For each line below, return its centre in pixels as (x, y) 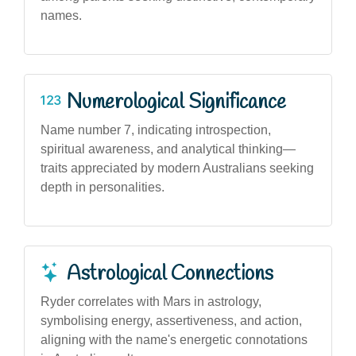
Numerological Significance (176, 102)
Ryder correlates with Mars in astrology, (151, 301)
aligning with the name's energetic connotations (174, 339)
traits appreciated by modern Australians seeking (177, 168)
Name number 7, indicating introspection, (156, 130)
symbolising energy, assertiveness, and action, (171, 320)
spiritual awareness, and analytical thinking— (168, 149)
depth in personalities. (103, 187)
